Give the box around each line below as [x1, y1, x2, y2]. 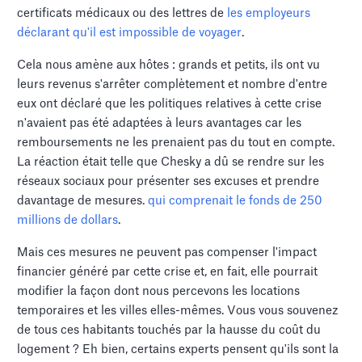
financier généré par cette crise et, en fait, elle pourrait [17, 265, 318, 278]
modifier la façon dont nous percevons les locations [17, 284, 301, 297]
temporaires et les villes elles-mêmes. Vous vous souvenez [17, 304, 339, 317]
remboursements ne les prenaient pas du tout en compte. [17, 136, 335, 149]
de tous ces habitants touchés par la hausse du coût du [17, 323, 322, 336]
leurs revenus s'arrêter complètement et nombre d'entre [17, 78, 328, 90]
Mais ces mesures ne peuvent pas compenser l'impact [17, 246, 318, 259]
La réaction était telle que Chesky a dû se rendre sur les [17, 155, 325, 168]
